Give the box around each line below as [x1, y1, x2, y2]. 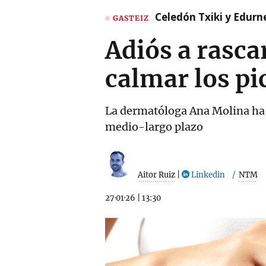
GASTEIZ [113, 13, 149, 23]
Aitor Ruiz [138, 169, 175, 180]
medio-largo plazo [105, 120, 203, 134]
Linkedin [189, 169, 225, 180]
